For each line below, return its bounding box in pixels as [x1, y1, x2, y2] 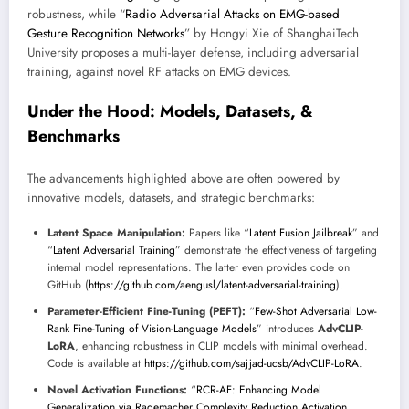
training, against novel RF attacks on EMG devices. [27, 63, 291, 81]
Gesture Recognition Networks [27, 25, 184, 43]
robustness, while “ [27, 5, 125, 24]
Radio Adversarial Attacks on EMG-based [125, 5, 340, 24]
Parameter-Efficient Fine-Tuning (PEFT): [47, 303, 246, 320]
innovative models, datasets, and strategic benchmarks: [27, 189, 315, 206]
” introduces [257, 320, 318, 338]
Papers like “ [185, 225, 249, 242]
